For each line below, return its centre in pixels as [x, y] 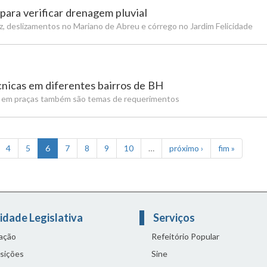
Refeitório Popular [185, 236]
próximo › [187, 148]
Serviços [175, 218]
